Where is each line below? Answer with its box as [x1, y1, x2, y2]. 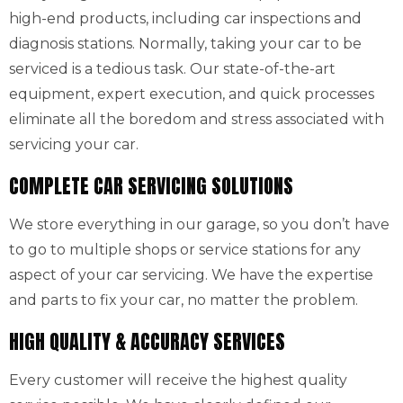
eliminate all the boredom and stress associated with [9, 111, 384, 128]
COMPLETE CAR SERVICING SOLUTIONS [9, 171, 293, 201]
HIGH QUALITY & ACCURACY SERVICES [9, 327, 285, 356]
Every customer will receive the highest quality [9, 372, 347, 389]
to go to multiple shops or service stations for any [9, 241, 361, 258]
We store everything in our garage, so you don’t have [9, 216, 390, 233]
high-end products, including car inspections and [9, 10, 362, 27]
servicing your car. [9, 136, 139, 153]
